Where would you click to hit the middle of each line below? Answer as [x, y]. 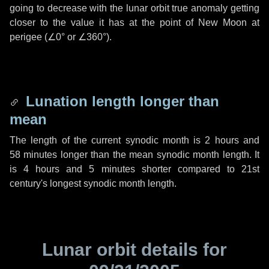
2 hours [222, 140]
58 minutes [34, 155]
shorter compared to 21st [197, 169]
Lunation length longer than [120, 101]
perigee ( [29, 37]
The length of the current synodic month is [107, 140]
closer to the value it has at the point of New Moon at [134, 23]
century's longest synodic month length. [93, 183]
